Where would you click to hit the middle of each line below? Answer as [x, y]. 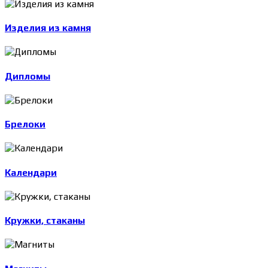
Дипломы [28, 76]
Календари [31, 172]
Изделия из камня [48, 28]
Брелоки [25, 124]
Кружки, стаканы [45, 221]
